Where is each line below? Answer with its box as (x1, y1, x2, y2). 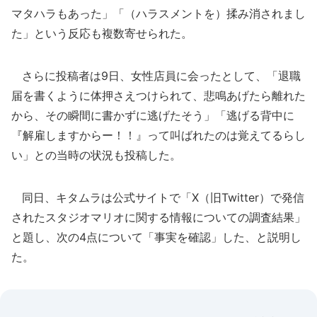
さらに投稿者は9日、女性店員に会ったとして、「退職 (11, 69, 301, 83)
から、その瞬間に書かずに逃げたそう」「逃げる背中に (11, 108, 294, 122)
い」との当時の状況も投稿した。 (11, 148, 181, 162)
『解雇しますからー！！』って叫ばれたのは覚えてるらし (11, 128, 306, 142)
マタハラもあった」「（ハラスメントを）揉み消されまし (11, 6, 306, 21)
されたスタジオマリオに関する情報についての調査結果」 (11, 210, 306, 224)
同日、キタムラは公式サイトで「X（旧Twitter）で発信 (11, 190, 304, 204)
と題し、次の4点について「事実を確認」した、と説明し (11, 230, 301, 244)
